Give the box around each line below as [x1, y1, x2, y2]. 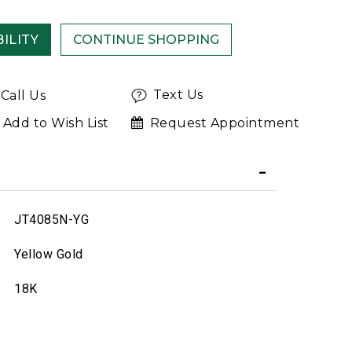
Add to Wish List [2, 115, 109, 131]
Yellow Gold [14, 247, 83, 262]
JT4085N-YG [14, 212, 89, 227]
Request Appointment [149, 115, 300, 131]
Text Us [153, 87, 203, 103]
